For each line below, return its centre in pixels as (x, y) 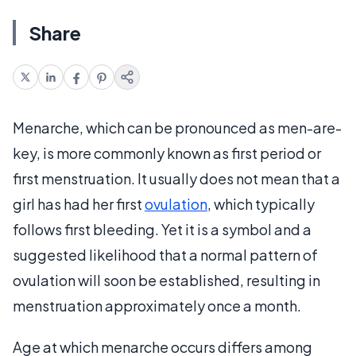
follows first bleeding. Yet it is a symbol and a (162, 229)
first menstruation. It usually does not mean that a (176, 178)
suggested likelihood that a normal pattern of (165, 255)
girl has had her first (79, 204)
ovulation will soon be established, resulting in (166, 280)
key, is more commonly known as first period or (167, 153)
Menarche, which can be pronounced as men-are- (177, 128)
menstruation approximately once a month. (157, 306)
